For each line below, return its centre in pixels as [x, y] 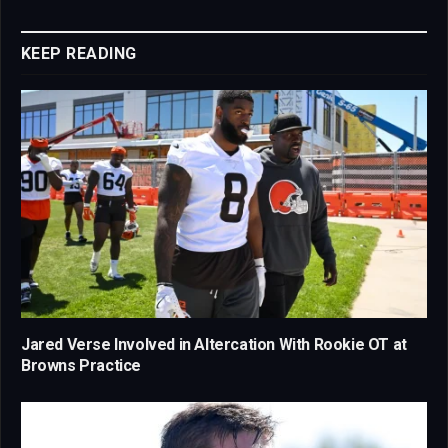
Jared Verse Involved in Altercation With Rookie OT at [214, 345]
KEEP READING [79, 53]
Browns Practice [81, 366]
